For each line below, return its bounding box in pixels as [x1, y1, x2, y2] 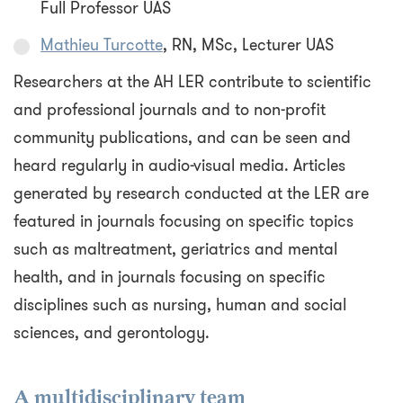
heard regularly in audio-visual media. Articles [13, 154, 345, 178]
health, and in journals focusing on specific [13, 265, 326, 290]
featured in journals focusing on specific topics [13, 210, 354, 234]
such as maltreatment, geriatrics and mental [13, 237, 337, 262]
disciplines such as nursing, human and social [13, 293, 346, 318]
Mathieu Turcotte [40, 33, 163, 58]
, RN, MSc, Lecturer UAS [163, 33, 334, 58]
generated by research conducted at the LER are [13, 182, 369, 206]
